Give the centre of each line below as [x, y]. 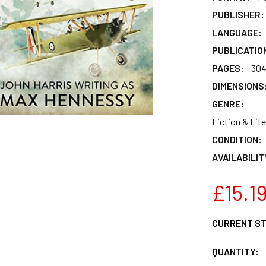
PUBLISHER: [238, 14]
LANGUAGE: [237, 32]
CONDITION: [237, 139]
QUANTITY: [235, 251]
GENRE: [228, 103]
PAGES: [228, 68]
